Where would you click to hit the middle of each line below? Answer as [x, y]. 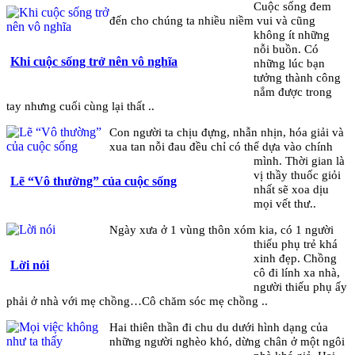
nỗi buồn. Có [286, 48]
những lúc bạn [290, 63]
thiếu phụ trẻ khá [296, 244]
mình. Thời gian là [300, 161]
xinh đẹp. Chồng [296, 258]
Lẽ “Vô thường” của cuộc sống [94, 181]
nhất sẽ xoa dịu [292, 189]
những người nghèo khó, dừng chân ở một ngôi [227, 342]
